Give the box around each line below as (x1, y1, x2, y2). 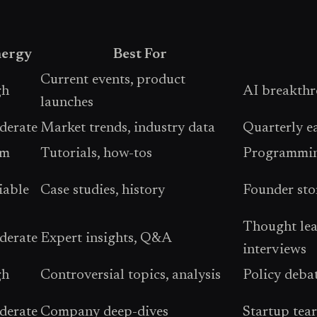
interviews (243, 243, 306, 258)
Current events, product (40, 73, 185, 88)
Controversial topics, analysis (40, 268, 221, 283)
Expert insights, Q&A (40, 231, 172, 246)
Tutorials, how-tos (40, 146, 152, 161)
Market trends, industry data (40, 121, 215, 136)
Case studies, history (40, 183, 165, 198)
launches (40, 96, 93, 110)
